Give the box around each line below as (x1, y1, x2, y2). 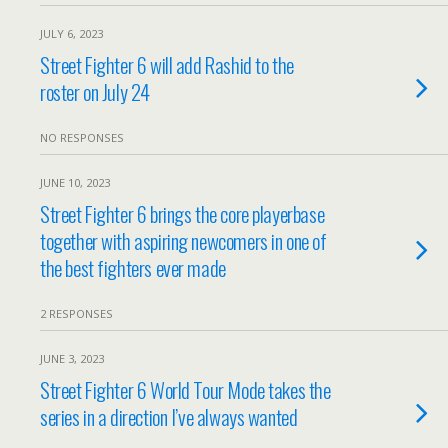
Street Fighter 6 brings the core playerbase (40, 198, 325, 229)
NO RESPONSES (40, 130, 124, 145)
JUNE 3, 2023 (40, 351, 104, 366)
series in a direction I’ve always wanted (40, 401, 298, 432)
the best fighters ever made (40, 252, 226, 283)
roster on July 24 (40, 76, 150, 107)
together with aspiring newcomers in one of (40, 225, 327, 256)
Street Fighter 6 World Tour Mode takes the (40, 374, 331, 405)
